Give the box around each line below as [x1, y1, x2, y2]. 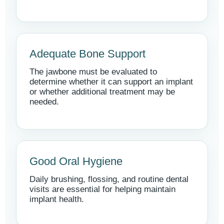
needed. [29, 97, 59, 106]
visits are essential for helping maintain [29, 184, 175, 194]
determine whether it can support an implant [29, 77, 193, 86]
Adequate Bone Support [29, 47, 145, 60]
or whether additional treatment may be [29, 87, 175, 96]
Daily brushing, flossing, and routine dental [29, 174, 188, 184]
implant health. [29, 194, 84, 204]
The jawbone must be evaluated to [29, 67, 157, 76]
